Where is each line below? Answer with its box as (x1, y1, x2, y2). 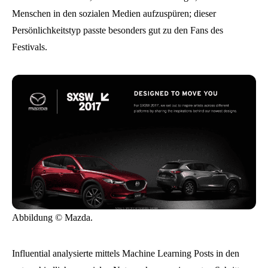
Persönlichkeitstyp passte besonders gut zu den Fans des (12, 25, 223, 36)
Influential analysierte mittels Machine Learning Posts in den (12, 248, 239, 259)
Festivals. (12, 42, 47, 53)
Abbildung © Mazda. (12, 212, 93, 223)
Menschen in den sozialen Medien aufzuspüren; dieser (12, 8, 216, 19)
